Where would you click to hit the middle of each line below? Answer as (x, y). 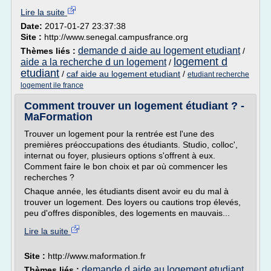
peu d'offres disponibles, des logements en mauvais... (127, 213)
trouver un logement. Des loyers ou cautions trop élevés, (132, 202)
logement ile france (52, 85)
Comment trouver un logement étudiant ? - (134, 106)
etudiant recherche (218, 74)
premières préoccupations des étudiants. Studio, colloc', (131, 145)
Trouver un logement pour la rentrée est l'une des (119, 134)
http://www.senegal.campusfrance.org (116, 37)
